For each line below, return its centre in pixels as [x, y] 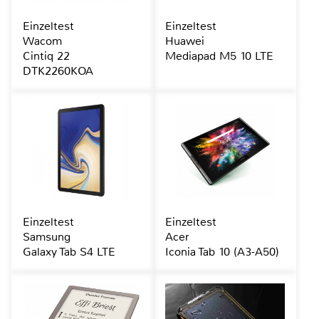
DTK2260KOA [58, 71]
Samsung [47, 237]
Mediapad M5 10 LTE [219, 56]
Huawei [184, 41]
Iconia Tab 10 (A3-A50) [222, 252]
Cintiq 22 [46, 56]
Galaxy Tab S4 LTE [69, 252]
